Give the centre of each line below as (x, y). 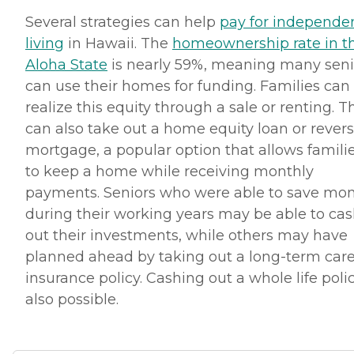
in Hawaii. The (118, 43)
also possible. (74, 299)
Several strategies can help (122, 22)
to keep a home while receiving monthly (169, 171)
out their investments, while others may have (186, 235)
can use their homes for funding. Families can (188, 86)
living (45, 43)
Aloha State (66, 64)
